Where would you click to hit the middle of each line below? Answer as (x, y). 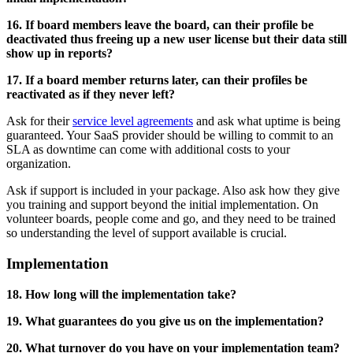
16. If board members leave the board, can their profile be (160, 25)
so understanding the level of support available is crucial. (147, 233)
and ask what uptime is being (268, 121)
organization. (39, 164)
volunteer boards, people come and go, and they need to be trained (171, 219)
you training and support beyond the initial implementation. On (162, 205)
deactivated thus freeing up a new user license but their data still (176, 39)
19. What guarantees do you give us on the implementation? (165, 321)
